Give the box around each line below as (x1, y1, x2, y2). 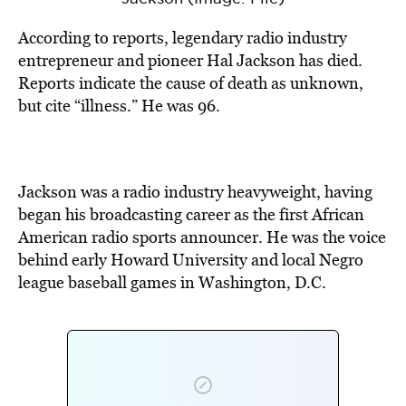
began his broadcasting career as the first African (18, 203, 364, 226)
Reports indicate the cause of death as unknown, (18, 72, 363, 94)
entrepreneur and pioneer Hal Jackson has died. (18, 49, 362, 72)
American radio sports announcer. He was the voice (18, 226, 386, 248)
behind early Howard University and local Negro (18, 248, 363, 271)
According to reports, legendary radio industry (18, 26, 347, 49)
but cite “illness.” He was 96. (18, 94, 220, 117)
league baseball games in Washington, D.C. (18, 271, 326, 294)
